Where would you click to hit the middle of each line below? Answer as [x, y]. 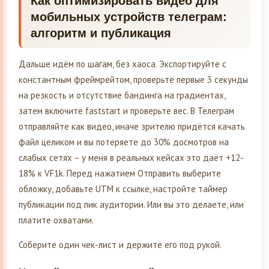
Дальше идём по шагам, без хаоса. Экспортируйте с [122, 64]
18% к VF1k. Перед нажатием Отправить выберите [120, 174]
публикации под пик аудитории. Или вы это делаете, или [131, 205]
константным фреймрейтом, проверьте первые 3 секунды [133, 80]
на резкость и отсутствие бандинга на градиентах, [122, 95]
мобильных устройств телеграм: [129, 17]
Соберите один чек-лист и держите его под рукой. [120, 245]
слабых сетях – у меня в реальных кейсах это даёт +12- [131, 158]
